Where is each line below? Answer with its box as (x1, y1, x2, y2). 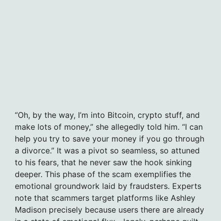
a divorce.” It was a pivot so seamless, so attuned (15, 145, 200, 155)
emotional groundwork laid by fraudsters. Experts (15, 181, 201, 191)
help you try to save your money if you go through (15, 133, 204, 144)
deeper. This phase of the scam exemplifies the (15, 169, 191, 179)
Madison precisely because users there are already (15, 204, 204, 215)
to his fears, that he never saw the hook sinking (15, 157, 192, 167)
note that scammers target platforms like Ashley (15, 192, 195, 203)
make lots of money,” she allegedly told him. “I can (15, 121, 203, 132)
